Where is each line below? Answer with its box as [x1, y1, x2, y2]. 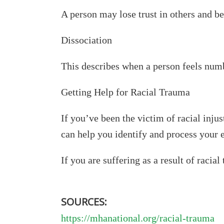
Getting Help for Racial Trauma [61, 86, 190, 97]
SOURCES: [61, 195, 107, 208]
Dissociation [61, 34, 112, 45]
